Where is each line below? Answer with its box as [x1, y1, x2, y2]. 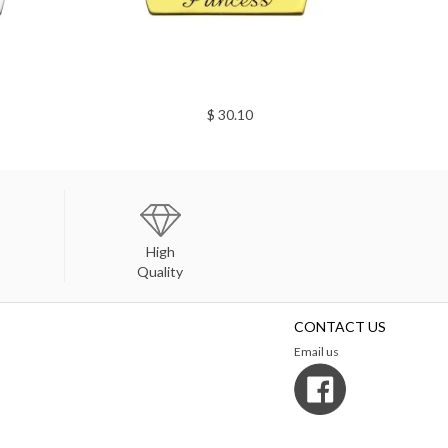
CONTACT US [294, 317, 386, 335]
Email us [294, 343, 339, 359]
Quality [137, 262, 184, 280]
